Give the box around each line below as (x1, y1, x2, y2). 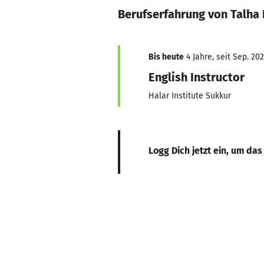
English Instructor (148, 70, 245, 84)
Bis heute (148, 52, 184, 62)
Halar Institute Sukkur (148, 91, 231, 101)
